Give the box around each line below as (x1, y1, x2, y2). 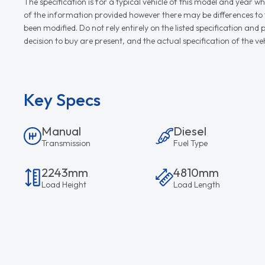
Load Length (173, 179, 220, 190)
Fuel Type (173, 138, 208, 149)
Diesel (173, 124, 206, 139)
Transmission (41, 138, 91, 149)
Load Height (41, 179, 87, 190)
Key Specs (24, 89, 101, 111)
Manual (41, 124, 82, 139)
